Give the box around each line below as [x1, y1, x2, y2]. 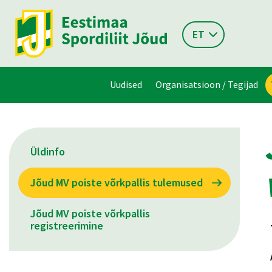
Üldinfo [30, 144, 65, 158]
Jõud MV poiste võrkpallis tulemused [30, 175, 203, 189]
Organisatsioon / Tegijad [155, 78, 258, 90]
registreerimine [30, 218, 103, 233]
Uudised [109, 78, 142, 90]
